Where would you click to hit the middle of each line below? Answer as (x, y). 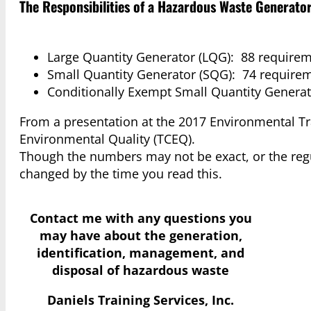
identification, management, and (141, 253)
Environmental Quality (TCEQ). (107, 139)
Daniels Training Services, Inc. (141, 300)
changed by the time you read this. (121, 174)
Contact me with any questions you (141, 218)
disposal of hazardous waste (141, 270)
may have (72, 236)
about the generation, (173, 236)
